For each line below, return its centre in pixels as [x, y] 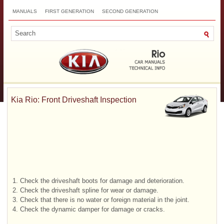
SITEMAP [119, 24]
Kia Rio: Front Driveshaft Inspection [74, 99]
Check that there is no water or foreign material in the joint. [105, 199]
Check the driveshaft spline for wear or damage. [89, 190]
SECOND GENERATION [130, 11]
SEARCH [184, 24]
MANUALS [25, 11]
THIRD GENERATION [37, 24]
